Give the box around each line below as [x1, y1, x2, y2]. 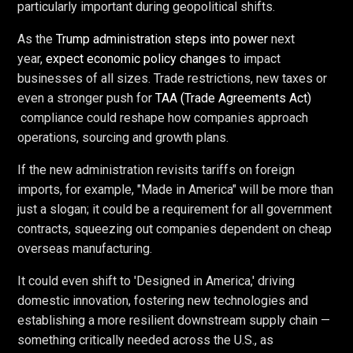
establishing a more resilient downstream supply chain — [17, 312, 331, 328]
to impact [226, 50, 281, 66]
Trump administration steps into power [56, 31, 269, 46]
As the [17, 31, 57, 46]
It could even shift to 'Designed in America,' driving [17, 273, 295, 288]
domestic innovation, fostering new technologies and [17, 292, 309, 308]
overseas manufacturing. [17, 240, 153, 256]
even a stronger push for [17, 90, 156, 106]
